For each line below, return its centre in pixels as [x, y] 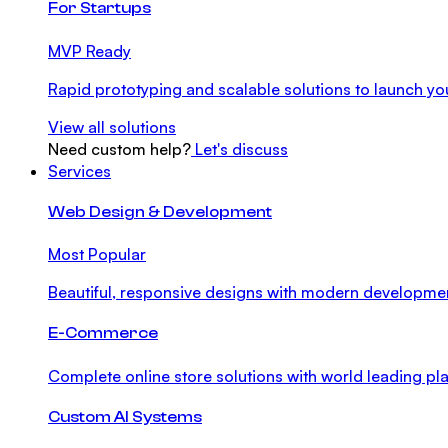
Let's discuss [239, 148]
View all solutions [112, 126]
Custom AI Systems [125, 417]
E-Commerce [103, 333]
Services [79, 170]
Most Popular [97, 254]
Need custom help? [119, 148]
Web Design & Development [160, 211]
